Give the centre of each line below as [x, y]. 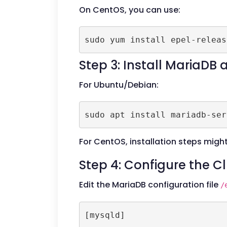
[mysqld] [105, 215]
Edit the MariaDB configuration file [150, 185]
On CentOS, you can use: [130, 10]
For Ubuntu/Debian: [119, 85]
